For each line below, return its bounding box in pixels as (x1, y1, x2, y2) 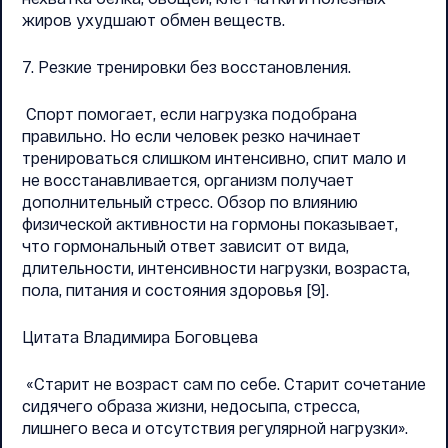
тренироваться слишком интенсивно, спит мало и (22, 148, 406, 167)
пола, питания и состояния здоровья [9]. (22, 280, 329, 299)
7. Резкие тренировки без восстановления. (22, 57, 351, 76)
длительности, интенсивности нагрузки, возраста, (22, 258, 410, 277)
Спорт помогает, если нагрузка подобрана (22, 104, 357, 123)
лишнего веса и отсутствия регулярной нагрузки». (22, 418, 408, 437)
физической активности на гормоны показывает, (22, 214, 398, 233)
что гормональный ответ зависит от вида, (22, 236, 349, 255)
